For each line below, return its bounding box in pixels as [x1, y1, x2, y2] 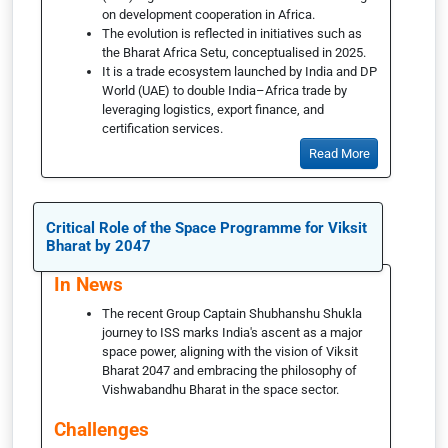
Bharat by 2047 [46, 236, 151, 255]
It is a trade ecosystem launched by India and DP [102, 64, 377, 79]
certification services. [102, 121, 223, 136]
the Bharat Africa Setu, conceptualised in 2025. [102, 45, 366, 60]
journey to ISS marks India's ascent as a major [102, 324, 362, 340]
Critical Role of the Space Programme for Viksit [46, 218, 367, 237]
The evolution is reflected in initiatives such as [102, 26, 362, 41]
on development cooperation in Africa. [102, 7, 315, 22]
